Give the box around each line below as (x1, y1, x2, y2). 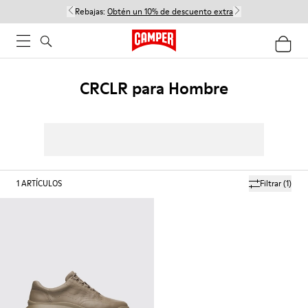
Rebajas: (75, 5, 107, 17)
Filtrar (260, 177, 281, 189)
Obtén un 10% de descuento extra (107, 5, 233, 17)
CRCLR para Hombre (80, 77, 228, 100)
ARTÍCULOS (21, 177, 62, 189)
